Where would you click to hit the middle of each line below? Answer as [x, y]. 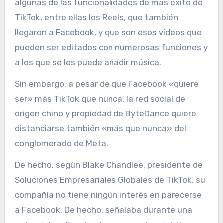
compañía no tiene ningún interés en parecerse [108, 194]
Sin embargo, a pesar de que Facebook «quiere [107, 83]
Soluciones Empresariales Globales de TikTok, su [110, 179]
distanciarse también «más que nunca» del [100, 128]
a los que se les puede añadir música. [88, 62]
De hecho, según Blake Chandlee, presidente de [109, 165]
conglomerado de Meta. [61, 143]
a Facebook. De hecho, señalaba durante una [103, 209]
